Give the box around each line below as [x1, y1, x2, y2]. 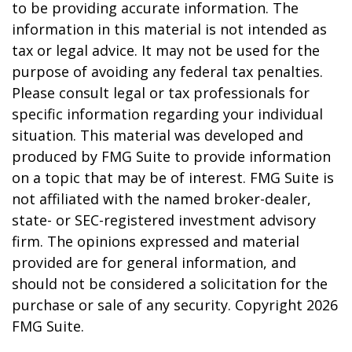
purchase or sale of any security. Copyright [12, 295, 306, 314]
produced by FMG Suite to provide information [12, 147, 331, 166]
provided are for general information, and [12, 253, 296, 272]
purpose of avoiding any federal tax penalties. [12, 62, 323, 81]
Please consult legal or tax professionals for [12, 83, 310, 102]
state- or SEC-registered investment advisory [12, 211, 316, 229]
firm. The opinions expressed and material [12, 232, 299, 251]
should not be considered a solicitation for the [12, 274, 328, 293]
